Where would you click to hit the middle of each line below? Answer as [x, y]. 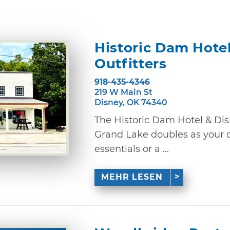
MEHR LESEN [132, 177]
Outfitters [131, 63]
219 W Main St [123, 92]
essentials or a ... [132, 149]
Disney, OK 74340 [131, 102]
